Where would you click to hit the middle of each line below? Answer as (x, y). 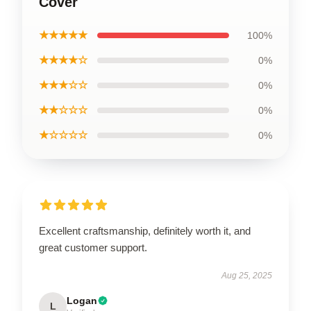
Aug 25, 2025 (247, 276)
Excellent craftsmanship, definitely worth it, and (145, 231)
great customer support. (93, 247)
